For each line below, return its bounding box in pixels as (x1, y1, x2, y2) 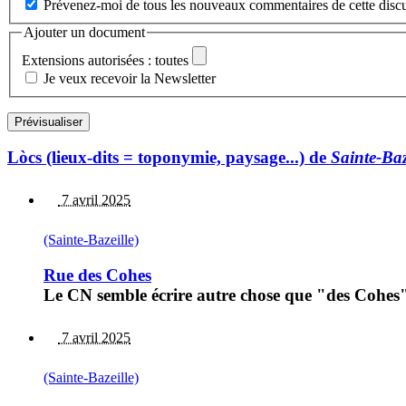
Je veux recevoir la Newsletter (43, 70, 216, 86)
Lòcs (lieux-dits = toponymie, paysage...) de (7, 148, 331, 168)
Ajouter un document (24, 24, 145, 41)
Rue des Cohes (43, 265, 151, 285)
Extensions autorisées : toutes (22, 52, 188, 68)
